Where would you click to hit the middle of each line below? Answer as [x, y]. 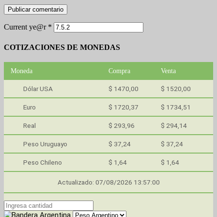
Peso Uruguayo [45, 144]
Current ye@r [26, 27]
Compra [119, 70]
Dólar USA [38, 88]
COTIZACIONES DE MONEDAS [62, 47]
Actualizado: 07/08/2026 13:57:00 [108, 182]
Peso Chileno [43, 162]
